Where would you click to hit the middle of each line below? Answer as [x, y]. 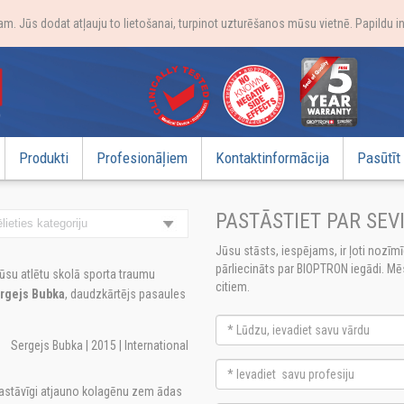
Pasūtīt [379, 158]
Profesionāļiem [142, 158]
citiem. [233, 287]
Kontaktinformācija [272, 158]
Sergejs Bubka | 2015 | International [100, 345]
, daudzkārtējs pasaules [125, 294]
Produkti [44, 158]
